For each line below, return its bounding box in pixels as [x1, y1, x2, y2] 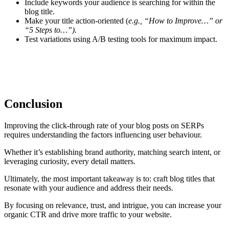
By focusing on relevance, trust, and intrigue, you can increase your [4, 200, 221, 210]
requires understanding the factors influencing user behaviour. [4, 130, 202, 139]
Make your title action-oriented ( [25, 16, 128, 26]
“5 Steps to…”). [25, 26, 77, 35]
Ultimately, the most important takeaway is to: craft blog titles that [4, 174, 215, 183]
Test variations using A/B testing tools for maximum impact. [25, 35, 217, 44]
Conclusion [4, 97, 62, 110]
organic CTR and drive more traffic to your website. [4, 210, 172, 219]
